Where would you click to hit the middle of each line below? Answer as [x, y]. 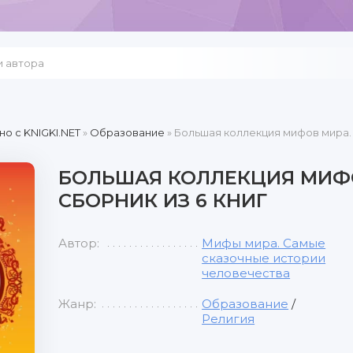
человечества [246, 273]
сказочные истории [264, 258]
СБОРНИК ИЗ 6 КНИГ [163, 201]
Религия [229, 319]
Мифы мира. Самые [264, 243]
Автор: [79, 243]
